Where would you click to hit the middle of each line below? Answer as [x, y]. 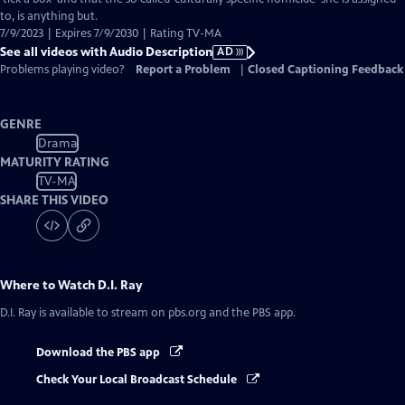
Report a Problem [183, 70]
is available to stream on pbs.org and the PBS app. [166, 313]
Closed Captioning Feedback [325, 70]
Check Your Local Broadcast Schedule [138, 380]
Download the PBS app [99, 353]
